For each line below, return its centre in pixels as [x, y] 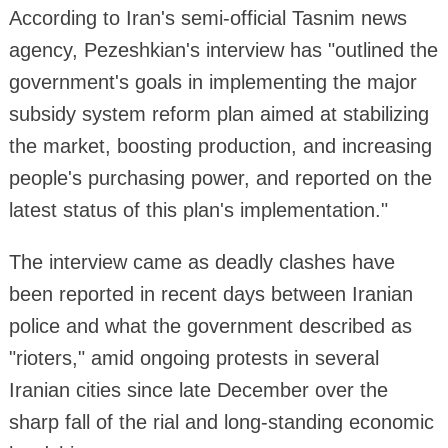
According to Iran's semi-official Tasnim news [207, 17]
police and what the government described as [210, 325]
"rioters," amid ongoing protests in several [193, 357]
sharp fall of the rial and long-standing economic [221, 421]
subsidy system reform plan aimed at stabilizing [218, 113]
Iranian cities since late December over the [198, 389]
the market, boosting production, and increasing [220, 145]
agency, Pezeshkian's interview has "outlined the [223, 49]
